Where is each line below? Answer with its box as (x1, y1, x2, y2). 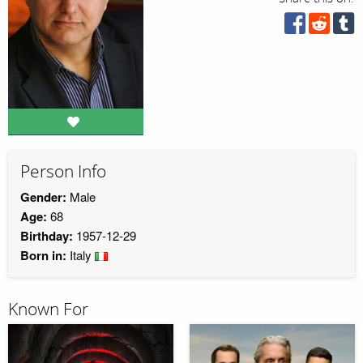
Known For (8, 298, 88, 320)
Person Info (20, 161, 106, 183)
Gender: (20, 187, 66, 206)
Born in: (20, 246, 66, 264)
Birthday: (20, 226, 73, 245)
